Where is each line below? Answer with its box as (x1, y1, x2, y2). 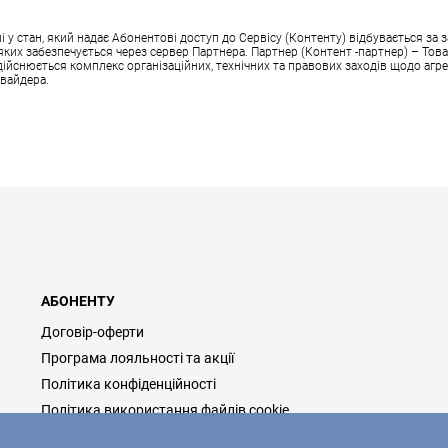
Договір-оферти (40, 323, 144, 340)
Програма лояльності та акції (40, 349, 234, 366)
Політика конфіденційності (40, 375, 216, 392)
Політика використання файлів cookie (40, 401, 289, 418)
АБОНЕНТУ (40, 292, 115, 309)
